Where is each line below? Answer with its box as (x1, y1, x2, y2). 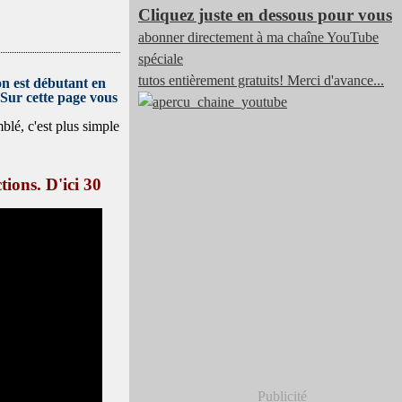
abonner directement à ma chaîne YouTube (138, 30, 379, 45)
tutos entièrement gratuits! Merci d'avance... (138, 73, 384, 88)
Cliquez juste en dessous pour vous (138, 5, 392, 24)
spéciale (138, 51, 183, 66)
